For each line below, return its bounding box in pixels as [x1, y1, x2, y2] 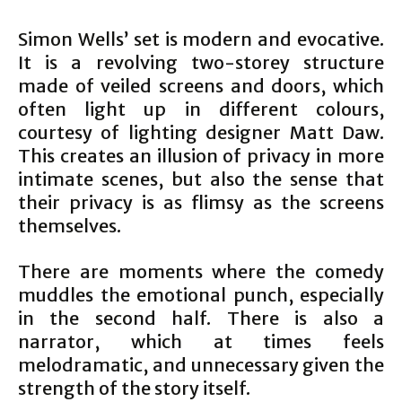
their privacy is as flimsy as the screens [18, 191, 384, 214]
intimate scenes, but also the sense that [18, 168, 384, 191]
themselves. [18, 214, 121, 238]
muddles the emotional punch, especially [18, 284, 384, 307]
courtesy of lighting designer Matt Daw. [18, 121, 384, 144]
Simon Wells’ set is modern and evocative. [18, 28, 384, 51]
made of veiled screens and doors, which [18, 74, 384, 98]
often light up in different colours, [18, 98, 384, 121]
